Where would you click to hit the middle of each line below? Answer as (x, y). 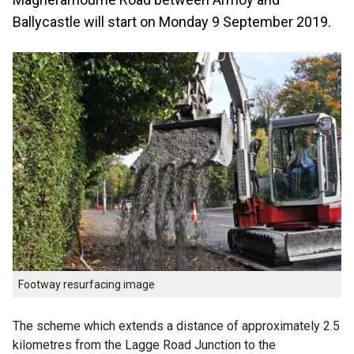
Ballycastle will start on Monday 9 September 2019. (172, 22)
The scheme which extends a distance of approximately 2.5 (176, 326)
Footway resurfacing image (87, 285)
